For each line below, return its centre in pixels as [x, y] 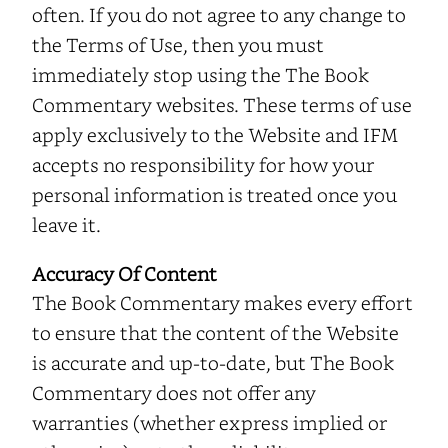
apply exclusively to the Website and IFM [215, 134]
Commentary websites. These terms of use [222, 104]
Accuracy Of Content [124, 273]
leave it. [66, 224]
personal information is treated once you [214, 194]
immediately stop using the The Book [200, 74]
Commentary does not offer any [174, 392]
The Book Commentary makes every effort [222, 302]
